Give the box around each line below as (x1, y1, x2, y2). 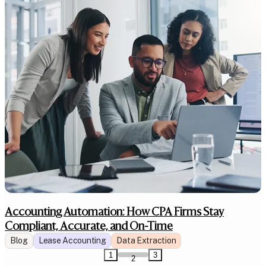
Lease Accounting (38, 235, 106, 245)
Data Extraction (116, 235, 176, 245)
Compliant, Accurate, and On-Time (5, 218, 173, 233)
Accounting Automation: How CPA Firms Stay (5, 204, 224, 218)
